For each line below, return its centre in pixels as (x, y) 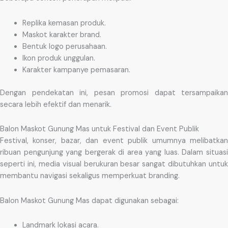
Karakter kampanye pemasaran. (76, 70)
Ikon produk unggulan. (59, 58)
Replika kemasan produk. (64, 23)
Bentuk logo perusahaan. (64, 46)
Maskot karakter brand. (62, 35)
